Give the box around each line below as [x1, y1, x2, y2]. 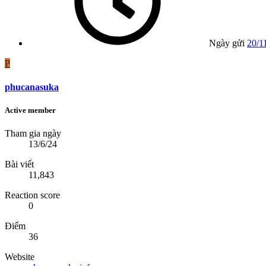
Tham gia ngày [5, 128, 61, 139]
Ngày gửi [209, 38, 245, 49]
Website [5, 252, 34, 262]
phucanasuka [5, 81, 59, 92]
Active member [5, 105, 56, 115]
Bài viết [5, 159, 34, 170]
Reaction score [5, 190, 60, 201]
